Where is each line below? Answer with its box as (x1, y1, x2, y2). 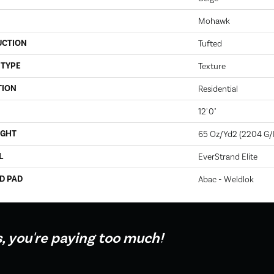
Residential (198, 84, 238, 94)
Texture (198, 61, 226, 71)
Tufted (198, 39, 222, 48)
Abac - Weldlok (198, 174, 254, 184)
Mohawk (198, 16, 230, 26)
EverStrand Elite (198, 152, 257, 161)
